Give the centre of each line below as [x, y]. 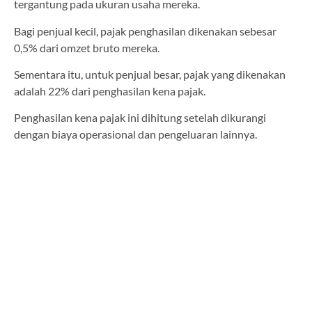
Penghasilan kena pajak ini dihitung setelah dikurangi [140, 118]
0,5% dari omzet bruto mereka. [87, 47]
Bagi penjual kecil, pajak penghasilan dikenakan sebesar [145, 31]
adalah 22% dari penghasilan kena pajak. [111, 91]
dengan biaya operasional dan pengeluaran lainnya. [135, 134]
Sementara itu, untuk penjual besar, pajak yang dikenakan [150, 75]
